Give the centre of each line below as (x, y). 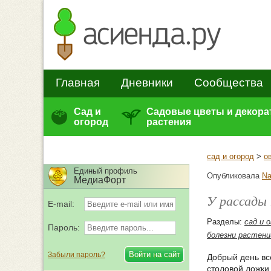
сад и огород (230, 156)
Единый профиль (106, 171)
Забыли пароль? (77, 255)
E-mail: (61, 204)
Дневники (147, 83)
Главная (78, 83)
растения (169, 122)
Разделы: (226, 222)
